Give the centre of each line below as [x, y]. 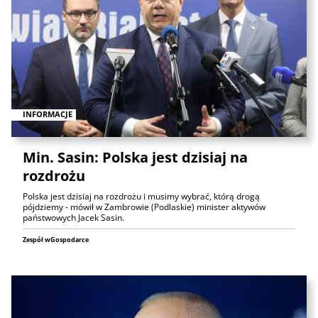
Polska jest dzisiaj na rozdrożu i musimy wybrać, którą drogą [141, 196]
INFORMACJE [48, 114]
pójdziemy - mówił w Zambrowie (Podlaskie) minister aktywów [144, 207]
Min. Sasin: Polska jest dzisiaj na [135, 157]
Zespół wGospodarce [56, 239]
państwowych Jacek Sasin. [73, 217]
